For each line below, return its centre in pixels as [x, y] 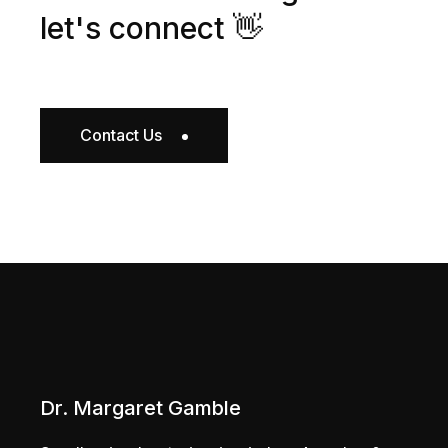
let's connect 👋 [151, 28]
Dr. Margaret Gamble [140, 408]
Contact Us [121, 135]
